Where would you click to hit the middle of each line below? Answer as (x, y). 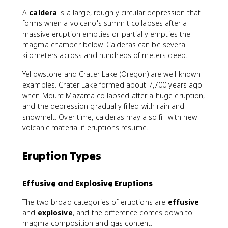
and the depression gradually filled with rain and (104, 106)
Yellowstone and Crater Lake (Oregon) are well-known (111, 74)
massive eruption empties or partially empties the (107, 34)
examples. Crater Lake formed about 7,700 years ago (112, 85)
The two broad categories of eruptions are (95, 202)
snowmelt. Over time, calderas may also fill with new (110, 117)
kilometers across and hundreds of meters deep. (105, 55)
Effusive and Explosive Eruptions (88, 183)
